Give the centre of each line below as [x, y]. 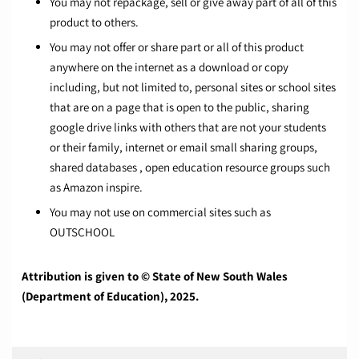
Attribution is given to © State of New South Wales [155, 276]
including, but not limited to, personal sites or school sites [193, 87]
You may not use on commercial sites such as [160, 212]
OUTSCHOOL [82, 232]
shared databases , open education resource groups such [190, 167]
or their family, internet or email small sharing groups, [184, 147]
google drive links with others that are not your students [188, 127]
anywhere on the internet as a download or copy [169, 67]
